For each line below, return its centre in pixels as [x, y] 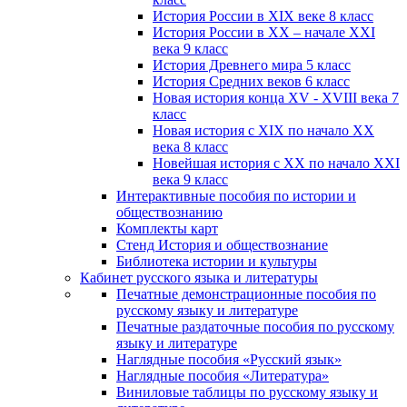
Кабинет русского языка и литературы [199, 278]
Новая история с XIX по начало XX [263, 131]
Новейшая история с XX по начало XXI [276, 164]
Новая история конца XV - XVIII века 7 [276, 98]
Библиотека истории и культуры [217, 262]
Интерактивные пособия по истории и [236, 196]
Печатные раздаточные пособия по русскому [255, 327]
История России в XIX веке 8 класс [263, 16]
